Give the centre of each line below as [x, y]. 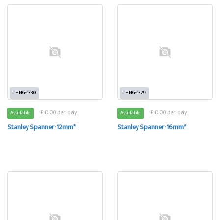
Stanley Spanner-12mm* [41, 127]
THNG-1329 [135, 93]
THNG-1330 [25, 93]
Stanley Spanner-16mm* [152, 127]
